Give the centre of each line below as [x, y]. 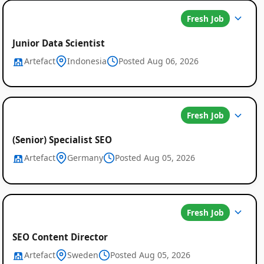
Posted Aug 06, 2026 [158, 61]
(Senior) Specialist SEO [62, 140]
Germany [85, 158]
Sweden [82, 255]
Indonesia [87, 61]
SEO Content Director [60, 237]
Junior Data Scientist [58, 43]
